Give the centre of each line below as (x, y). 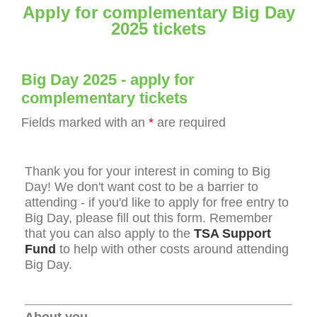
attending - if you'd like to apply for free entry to (157, 202)
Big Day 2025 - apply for (108, 79)
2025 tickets (158, 29)
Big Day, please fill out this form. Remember (149, 218)
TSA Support (232, 233)
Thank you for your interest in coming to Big (148, 171)
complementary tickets (104, 98)
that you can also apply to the (109, 233)
